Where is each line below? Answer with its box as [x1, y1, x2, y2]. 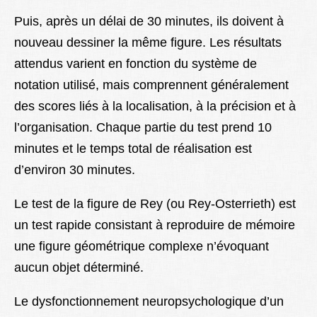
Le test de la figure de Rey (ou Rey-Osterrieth [14, 197, 271, 212]
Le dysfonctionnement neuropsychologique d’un [14, 294, 284, 309]
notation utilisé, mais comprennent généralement [14, 78, 289, 93]
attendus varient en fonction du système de [14, 57, 257, 71]
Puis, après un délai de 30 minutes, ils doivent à [14, 14, 284, 29]
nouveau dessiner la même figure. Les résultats [14, 35, 282, 50]
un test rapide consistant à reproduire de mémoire [14, 218, 295, 233]
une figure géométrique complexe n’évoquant [14, 239, 269, 254]
